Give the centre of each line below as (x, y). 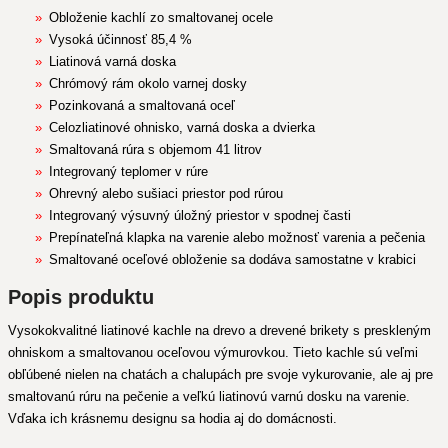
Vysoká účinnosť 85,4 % (120, 39)
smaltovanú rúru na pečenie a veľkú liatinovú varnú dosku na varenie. (209, 396)
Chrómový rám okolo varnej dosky (147, 83)
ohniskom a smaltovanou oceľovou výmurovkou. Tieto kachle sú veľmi (213, 352)
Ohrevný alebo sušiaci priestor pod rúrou (165, 193)
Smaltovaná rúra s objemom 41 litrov (155, 149)
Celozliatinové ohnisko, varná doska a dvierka (181, 127)
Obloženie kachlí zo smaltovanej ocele (160, 17)
